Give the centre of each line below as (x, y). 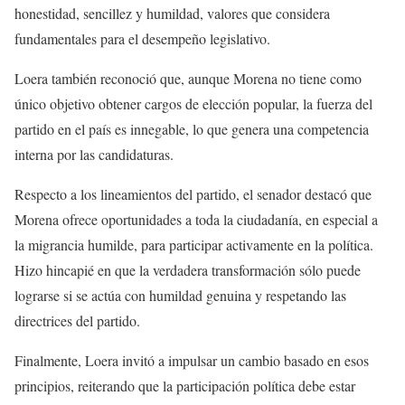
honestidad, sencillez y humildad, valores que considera (172, 13)
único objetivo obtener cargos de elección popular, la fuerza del (193, 103)
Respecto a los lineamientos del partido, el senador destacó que (193, 193)
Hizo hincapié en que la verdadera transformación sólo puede (188, 269)
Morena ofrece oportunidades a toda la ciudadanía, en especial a (196, 219)
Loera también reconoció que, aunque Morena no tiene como (188, 78)
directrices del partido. (77, 320)
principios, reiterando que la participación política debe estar (185, 385)
